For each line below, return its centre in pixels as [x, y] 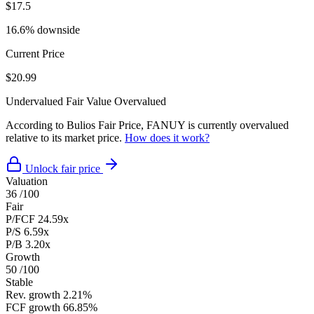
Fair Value [89, 101]
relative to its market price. [65, 137]
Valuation [27, 181]
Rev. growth [33, 294]
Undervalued [34, 101]
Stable [19, 282]
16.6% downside [43, 29]
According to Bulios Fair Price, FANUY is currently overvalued [147, 125]
